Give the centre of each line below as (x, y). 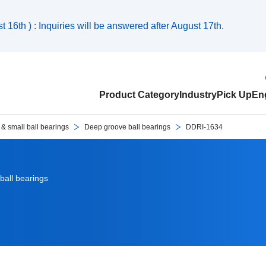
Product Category (139, 95)
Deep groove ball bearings (127, 127)
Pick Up (234, 95)
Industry (198, 95)
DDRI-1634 (204, 127)
